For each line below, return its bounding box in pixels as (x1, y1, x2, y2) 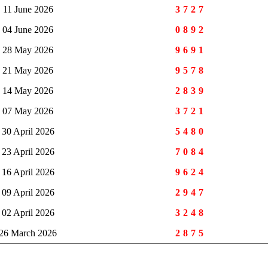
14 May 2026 (2, 86, 53, 96)
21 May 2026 (2, 65, 53, 76)
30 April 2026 (1, 126, 54, 137)
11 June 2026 (2, 4, 53, 15)
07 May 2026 (2, 106, 53, 117)
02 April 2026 (1, 208, 54, 218)
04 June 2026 (2, 25, 53, 35)
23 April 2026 (1, 147, 54, 157)
